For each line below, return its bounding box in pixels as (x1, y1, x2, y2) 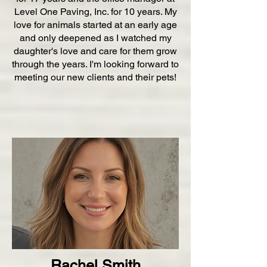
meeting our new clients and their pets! (14, 72, 176, 83)
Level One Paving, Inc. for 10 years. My (14, 6, 177, 17)
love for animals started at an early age (14, 19, 177, 30)
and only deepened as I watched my (19, 32, 172, 44)
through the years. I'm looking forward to (12, 58, 179, 70)
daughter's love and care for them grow (14, 45, 177, 57)
